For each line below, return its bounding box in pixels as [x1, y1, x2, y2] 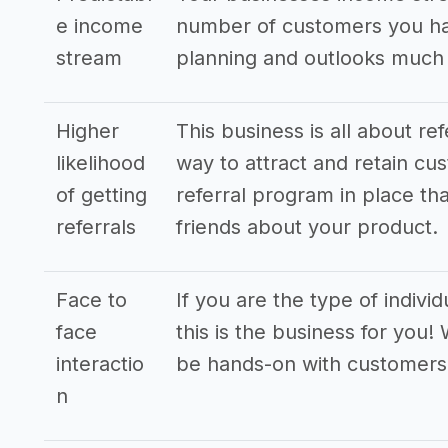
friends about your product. [176, 215, 438, 239]
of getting [56, 183, 147, 207]
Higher [56, 119, 119, 143]
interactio [56, 352, 144, 376]
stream [56, 46, 122, 70]
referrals [56, 215, 136, 239]
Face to [56, 288, 127, 312]
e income [56, 14, 143, 38]
